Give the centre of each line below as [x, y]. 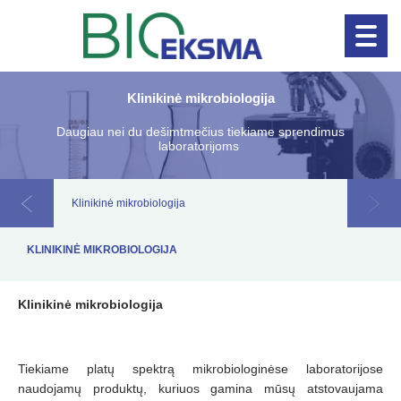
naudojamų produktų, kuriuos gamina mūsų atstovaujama [200, 388]
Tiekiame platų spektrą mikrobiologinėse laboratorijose [200, 369]
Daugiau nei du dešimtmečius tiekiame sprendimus [200, 132]
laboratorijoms [200, 146]
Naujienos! [243, 98]
